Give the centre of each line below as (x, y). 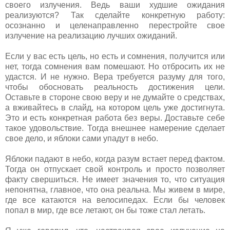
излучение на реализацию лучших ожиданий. (92, 35)
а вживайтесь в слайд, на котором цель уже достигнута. (115, 107)
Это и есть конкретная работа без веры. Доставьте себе (115, 118)
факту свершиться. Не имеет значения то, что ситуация (115, 179)
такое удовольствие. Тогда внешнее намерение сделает (115, 128)
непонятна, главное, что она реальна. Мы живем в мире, (115, 189)
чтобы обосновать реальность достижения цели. (115, 87)
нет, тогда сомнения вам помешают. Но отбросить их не (115, 66)
